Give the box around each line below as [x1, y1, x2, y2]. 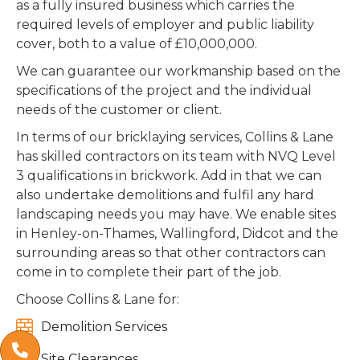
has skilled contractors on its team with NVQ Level [16, 148, 336, 164]
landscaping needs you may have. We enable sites [16, 206, 336, 222]
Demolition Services [41, 318, 167, 334]
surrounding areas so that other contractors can [16, 244, 325, 260]
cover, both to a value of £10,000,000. [16, 35, 257, 51]
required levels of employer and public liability [16, 16, 314, 32]
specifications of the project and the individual [16, 82, 312, 98]
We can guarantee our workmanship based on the [16, 63, 341, 79]
